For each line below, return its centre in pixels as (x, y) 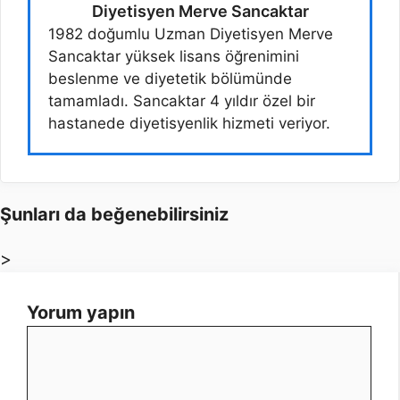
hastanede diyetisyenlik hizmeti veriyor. (189, 124)
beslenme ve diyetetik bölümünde (170, 79)
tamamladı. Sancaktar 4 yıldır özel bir (182, 101)
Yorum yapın (81, 313)
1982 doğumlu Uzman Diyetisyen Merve (191, 34)
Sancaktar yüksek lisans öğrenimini (174, 57)
